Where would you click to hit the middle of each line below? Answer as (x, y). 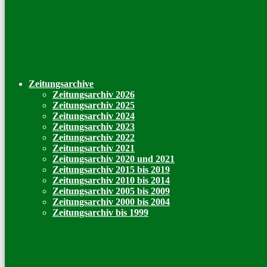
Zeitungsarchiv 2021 (94, 148)
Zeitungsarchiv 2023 (94, 127)
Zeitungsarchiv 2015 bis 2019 (111, 170)
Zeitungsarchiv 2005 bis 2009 (111, 191)
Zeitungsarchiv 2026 (94, 94)
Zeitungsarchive (61, 84)
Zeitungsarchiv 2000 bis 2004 (111, 202)
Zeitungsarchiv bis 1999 (100, 212)
